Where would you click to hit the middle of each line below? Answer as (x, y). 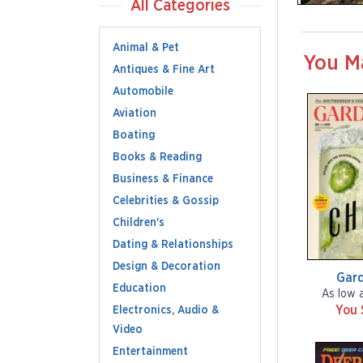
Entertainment (150, 352)
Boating (134, 135)
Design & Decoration (167, 267)
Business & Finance (163, 179)
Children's (139, 223)
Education (139, 288)
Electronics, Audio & (166, 310)
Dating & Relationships (173, 245)
